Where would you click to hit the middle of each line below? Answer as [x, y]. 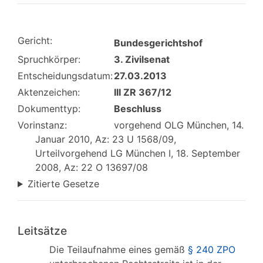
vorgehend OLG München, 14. [179, 125]
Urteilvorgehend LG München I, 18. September [138, 153]
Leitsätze [42, 231]
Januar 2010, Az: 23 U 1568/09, [106, 139]
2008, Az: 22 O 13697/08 [92, 167]
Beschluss [138, 109]
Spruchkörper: [49, 59]
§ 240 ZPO [212, 249]
